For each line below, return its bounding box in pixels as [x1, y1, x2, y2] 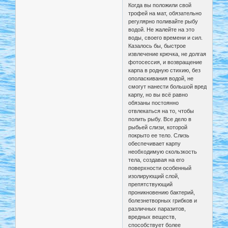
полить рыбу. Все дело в [128, 116, 192, 123]
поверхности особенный [128, 165, 192, 172]
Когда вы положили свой [128, 2, 192, 9]
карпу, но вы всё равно [128, 92, 188, 98]
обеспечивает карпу [128, 140, 181, 147]
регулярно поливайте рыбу [128, 18, 198, 25]
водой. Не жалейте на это [128, 26, 195, 33]
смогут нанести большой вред [128, 83, 207, 90]
